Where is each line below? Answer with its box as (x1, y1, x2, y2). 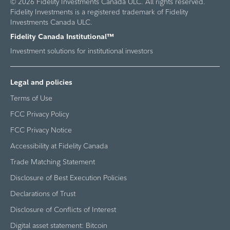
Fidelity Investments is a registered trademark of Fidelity (10, 7, 188, 17)
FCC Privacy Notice (10, 125, 72, 135)
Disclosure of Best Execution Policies (10, 173, 127, 183)
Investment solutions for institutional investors (10, 46, 153, 56)
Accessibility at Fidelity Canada (10, 141, 108, 151)
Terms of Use (10, 93, 52, 103)
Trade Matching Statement (10, 157, 95, 167)
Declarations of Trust (10, 189, 75, 199)
